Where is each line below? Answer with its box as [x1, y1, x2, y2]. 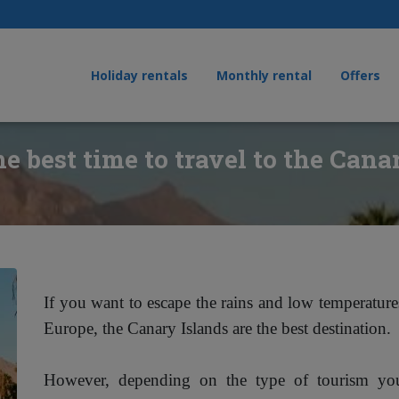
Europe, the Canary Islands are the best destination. [44, 319, 391, 338]
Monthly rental [216, 67, 313, 85]
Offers [340, 67, 381, 85]
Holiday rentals [91, 67, 189, 85]
